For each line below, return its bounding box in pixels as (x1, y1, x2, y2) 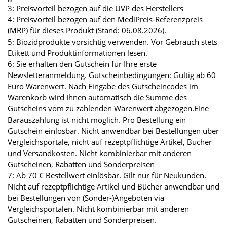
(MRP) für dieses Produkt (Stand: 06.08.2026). (8, 25, 166, 35)
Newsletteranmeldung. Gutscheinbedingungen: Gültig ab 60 (8, 69, 216, 80)
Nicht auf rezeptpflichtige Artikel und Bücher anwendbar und (8, 181, 219, 192)
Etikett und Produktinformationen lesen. (8, 47, 147, 58)
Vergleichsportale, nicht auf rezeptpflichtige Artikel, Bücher (8, 136, 212, 147)
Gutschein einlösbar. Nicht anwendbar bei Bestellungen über (8, 125, 219, 136)
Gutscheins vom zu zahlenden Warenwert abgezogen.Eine (8, 103, 209, 113)
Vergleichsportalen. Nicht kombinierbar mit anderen (8, 203, 189, 214)
